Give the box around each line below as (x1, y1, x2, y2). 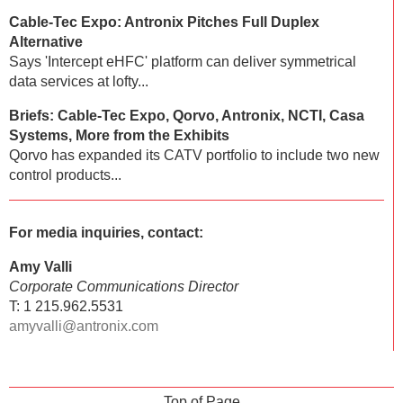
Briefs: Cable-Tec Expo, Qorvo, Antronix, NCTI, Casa (9, 107, 364, 123)
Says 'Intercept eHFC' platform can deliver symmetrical (9, 53, 356, 69)
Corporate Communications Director (9, 278, 238, 294)
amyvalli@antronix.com (9, 318, 158, 334)
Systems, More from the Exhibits (9, 127, 229, 143)
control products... (9, 166, 121, 183)
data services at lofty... (9, 73, 148, 89)
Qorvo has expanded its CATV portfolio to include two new (9, 147, 380, 163)
